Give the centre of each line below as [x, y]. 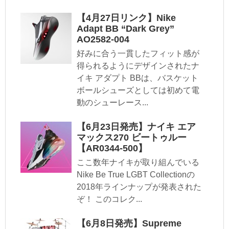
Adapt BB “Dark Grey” [125, 29]
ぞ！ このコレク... [109, 199]
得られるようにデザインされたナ [138, 66]
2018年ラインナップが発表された [139, 187]
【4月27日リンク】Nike [126, 18]
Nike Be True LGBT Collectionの [136, 175]
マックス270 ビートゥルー [132, 138]
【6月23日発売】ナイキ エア [136, 127]
